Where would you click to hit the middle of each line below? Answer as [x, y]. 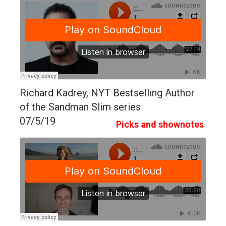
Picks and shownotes [160, 124]
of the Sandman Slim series [80, 107]
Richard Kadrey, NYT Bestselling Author [107, 93]
